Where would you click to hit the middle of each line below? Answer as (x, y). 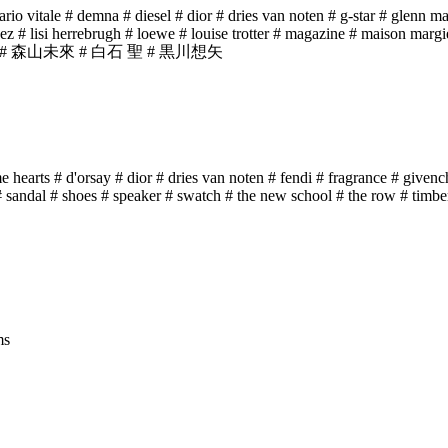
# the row (366, 196)
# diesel (147, 16)
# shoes (73, 196)
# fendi (290, 178)
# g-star (351, 16)
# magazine (309, 34)
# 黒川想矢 (185, 52)
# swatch (193, 196)
